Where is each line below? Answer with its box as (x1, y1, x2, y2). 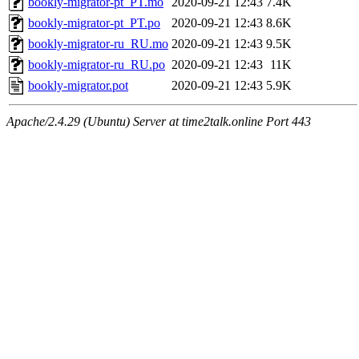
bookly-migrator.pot (28, 79, 128, 93)
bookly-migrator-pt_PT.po (28, 16, 160, 30)
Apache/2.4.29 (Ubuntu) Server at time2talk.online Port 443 (6, 115, 311, 129)
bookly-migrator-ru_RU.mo (28, 37, 168, 51)
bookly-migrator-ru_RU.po (28, 58, 165, 72)
